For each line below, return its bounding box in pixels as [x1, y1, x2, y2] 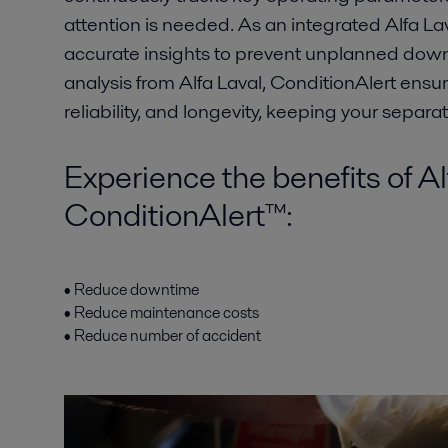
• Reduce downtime [64, 278, 199, 301]
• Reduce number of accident [64, 324, 261, 347]
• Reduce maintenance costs [64, 301, 259, 324]
